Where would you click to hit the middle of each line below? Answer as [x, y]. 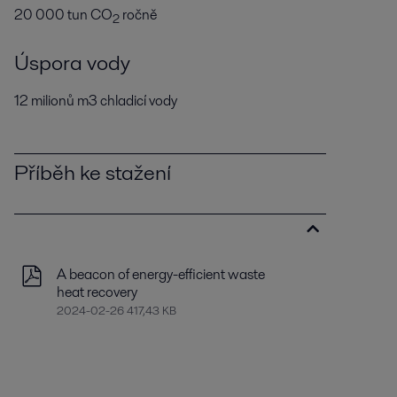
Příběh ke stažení [92, 173]
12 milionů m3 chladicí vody [95, 101]
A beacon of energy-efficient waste [160, 275]
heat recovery [97, 292]
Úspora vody [72, 63]
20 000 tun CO [63, 15]
